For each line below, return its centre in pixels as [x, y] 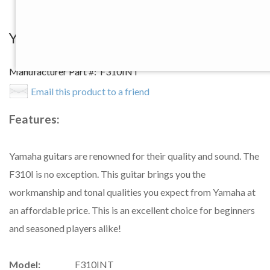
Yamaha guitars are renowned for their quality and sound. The [134, 155]
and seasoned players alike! [65, 228]
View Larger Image [142, 13]
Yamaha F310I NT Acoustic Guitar [117, 37]
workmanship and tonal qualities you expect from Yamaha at [132, 192]
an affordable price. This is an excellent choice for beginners [132, 210]
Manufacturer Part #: [53, 71]
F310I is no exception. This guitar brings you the [107, 174]
